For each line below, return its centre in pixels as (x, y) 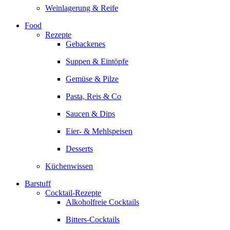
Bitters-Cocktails (93, 219)
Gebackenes (85, 44)
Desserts (79, 149)
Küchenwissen (69, 166)
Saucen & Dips (90, 114)
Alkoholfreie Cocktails (102, 202)
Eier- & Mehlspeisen (99, 131)
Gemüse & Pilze (92, 79)
